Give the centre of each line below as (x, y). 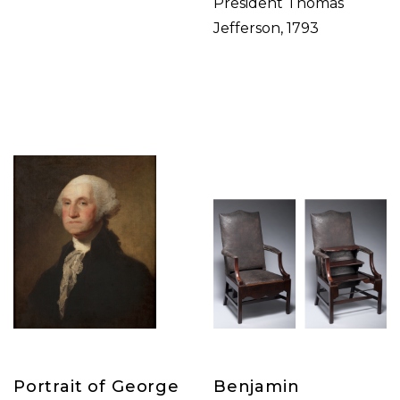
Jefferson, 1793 (266, 28)
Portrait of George (96, 387)
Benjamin (257, 387)
